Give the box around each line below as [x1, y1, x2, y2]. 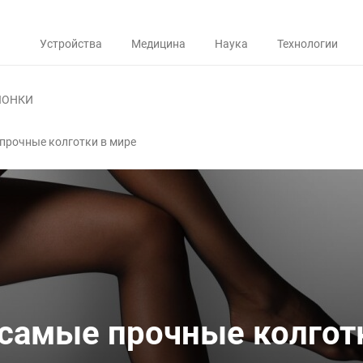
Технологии [277, 37, 338, 50]
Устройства [40, 37, 102, 50]
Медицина [131, 37, 186, 50]
